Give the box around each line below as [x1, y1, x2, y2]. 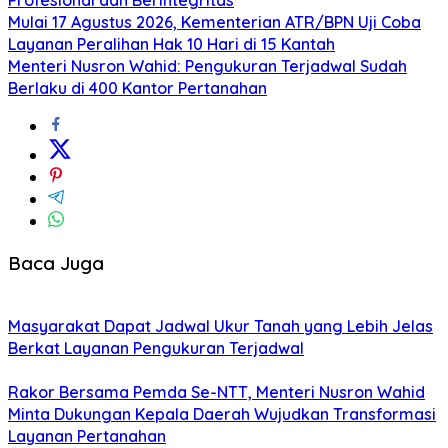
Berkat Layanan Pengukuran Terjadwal [8, 338, 304, 359]
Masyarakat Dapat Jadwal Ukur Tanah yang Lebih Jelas [8, 316, 433, 337]
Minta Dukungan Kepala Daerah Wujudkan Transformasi [8, 404, 436, 425]
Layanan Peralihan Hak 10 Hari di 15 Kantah [8, 33, 335, 54]
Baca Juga [8, 250, 104, 275]
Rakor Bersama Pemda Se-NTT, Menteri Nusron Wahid [8, 382, 425, 403]
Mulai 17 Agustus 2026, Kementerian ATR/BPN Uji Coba [8, 11, 421, 32]
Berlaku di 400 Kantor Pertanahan [8, 77, 267, 98]
